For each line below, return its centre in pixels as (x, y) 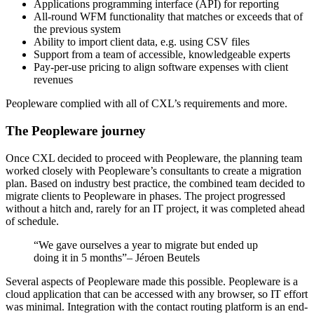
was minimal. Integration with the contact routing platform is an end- (157, 306)
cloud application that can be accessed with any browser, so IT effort (157, 294)
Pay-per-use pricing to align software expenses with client (161, 67)
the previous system (77, 29)
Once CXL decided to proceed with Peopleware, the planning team (154, 158)
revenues (53, 80)
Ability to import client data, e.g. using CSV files (142, 42)
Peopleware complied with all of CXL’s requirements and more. (146, 104)
